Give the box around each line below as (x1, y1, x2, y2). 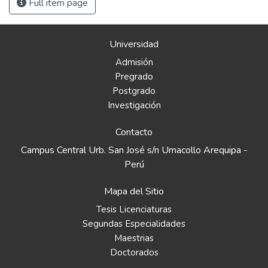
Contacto (115, 126, 153, 139)
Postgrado (112, 85, 156, 97)
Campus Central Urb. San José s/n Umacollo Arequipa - (20, 144, 248, 157)
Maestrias (114, 232, 154, 244)
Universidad (109, 38, 159, 51)
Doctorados (109, 246, 159, 258)
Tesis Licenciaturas (96, 203, 172, 215)
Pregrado (115, 71, 153, 83)
